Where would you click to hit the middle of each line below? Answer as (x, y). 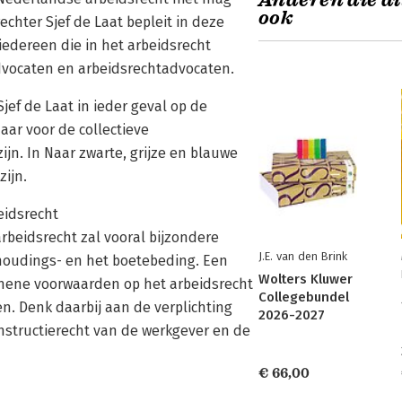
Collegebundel (304, 297)
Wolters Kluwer (306, 279)
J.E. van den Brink (303, 256)
